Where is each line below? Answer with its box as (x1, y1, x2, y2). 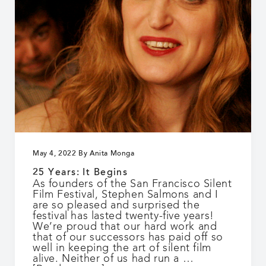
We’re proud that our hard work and (33, 221, 217, 232)
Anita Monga (90, 150, 135, 158)
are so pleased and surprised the (33, 199, 200, 211)
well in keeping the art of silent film (33, 242, 211, 254)
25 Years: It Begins (33, 167, 128, 178)
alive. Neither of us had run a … (33, 253, 194, 264)
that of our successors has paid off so (33, 232, 223, 243)
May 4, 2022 (33, 150, 77, 158)
